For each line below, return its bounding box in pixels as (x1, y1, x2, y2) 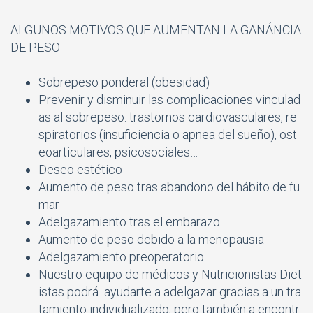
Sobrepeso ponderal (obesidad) (38, 74, 210, 89)
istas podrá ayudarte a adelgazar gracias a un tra (38, 284, 301, 299)
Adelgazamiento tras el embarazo (38, 214, 220, 229)
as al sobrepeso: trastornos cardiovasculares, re (38, 109, 297, 124)
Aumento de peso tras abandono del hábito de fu (38, 179, 300, 194)
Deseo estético (38, 161, 122, 177)
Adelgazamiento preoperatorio (38, 249, 204, 264)
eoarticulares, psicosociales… (38, 144, 198, 159)
